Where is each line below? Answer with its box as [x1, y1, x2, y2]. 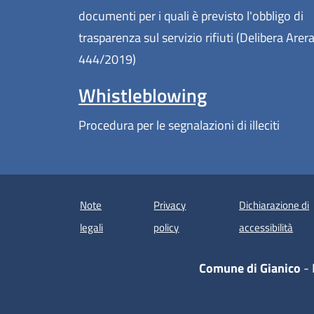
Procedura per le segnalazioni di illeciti [78, 116, 280, 135]
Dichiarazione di [239, 196, 310, 213]
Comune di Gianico [198, 258, 301, 278]
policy [153, 219, 179, 235]
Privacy [153, 196, 186, 213]
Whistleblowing [78, 81, 207, 111]
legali [80, 219, 104, 235]
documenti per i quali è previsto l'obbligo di [78, 6, 303, 26]
